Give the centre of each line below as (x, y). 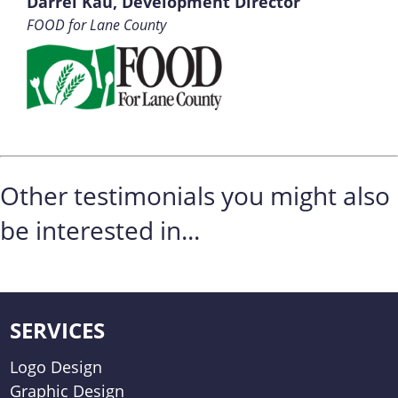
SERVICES (58, 330)
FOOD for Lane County (96, 25)
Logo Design (56, 367)
